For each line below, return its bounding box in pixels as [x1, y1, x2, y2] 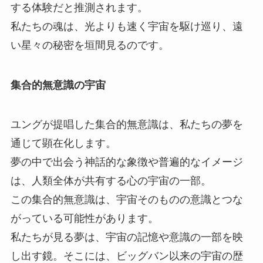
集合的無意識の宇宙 [10, 79, 106, 91]
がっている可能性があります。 [10, 213, 159, 225]
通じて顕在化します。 [10, 137, 116, 150]
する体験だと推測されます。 [10, 1, 148, 14]
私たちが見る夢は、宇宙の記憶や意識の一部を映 [10, 231, 243, 244]
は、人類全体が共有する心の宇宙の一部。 [10, 175, 211, 187]
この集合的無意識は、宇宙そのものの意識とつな [10, 194, 243, 206]
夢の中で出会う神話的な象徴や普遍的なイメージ [10, 156, 243, 168]
